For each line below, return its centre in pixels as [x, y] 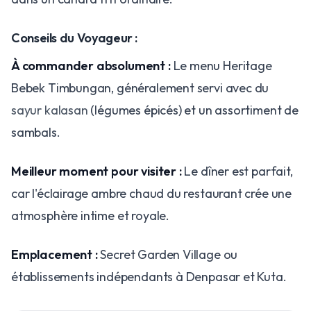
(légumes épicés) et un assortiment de [193, 110]
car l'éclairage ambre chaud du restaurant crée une [152, 193]
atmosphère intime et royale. [90, 216]
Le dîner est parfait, [237, 171]
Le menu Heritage [221, 66]
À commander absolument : [91, 66]
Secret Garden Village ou [168, 254]
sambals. [36, 132]
